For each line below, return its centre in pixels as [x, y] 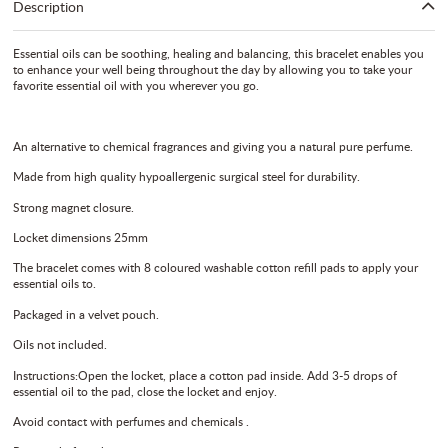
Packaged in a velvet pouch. [86, 313]
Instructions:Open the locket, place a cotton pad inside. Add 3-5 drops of [205, 374]
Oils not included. [60, 344]
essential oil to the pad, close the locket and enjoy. [145, 390]
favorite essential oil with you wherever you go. [136, 85]
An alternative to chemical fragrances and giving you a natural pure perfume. [213, 145]
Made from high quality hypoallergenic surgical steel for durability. [187, 176]
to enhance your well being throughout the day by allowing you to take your [213, 69]
